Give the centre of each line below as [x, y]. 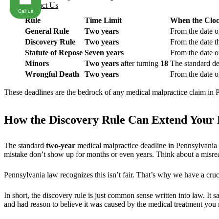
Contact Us [41, 5]
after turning [140, 64]
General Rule [47, 31]
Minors [37, 64]
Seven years [104, 53]
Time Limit [103, 21]
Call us [25, 11]
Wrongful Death [52, 74]
